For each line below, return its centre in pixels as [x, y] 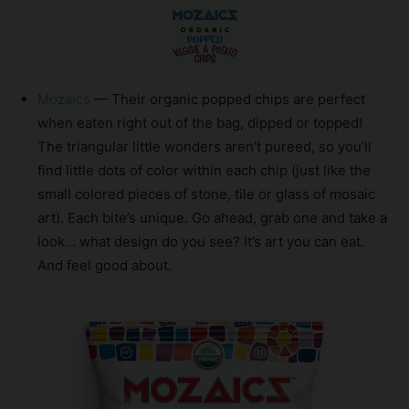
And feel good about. [105, 265]
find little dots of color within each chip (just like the [204, 170]
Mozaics [64, 99]
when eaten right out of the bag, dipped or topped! [200, 122]
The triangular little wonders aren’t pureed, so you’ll [204, 146]
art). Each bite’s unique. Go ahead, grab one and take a [212, 217]
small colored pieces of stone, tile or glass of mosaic [206, 194]
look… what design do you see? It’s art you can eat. [201, 241]
